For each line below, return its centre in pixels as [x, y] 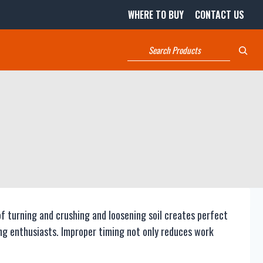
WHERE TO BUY [156, 14]
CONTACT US [220, 14]
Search [143, 45]
